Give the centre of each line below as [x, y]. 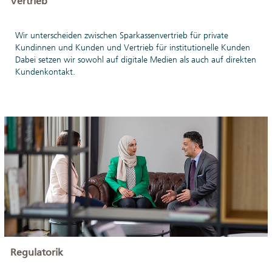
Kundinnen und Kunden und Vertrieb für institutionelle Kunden [133, 47]
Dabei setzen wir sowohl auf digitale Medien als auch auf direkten [136, 59]
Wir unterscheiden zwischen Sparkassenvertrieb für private [122, 35]
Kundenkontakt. [45, 72]
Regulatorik [37, 252]
